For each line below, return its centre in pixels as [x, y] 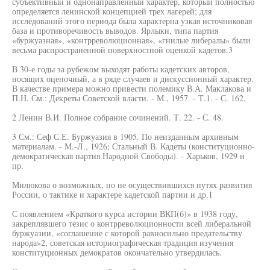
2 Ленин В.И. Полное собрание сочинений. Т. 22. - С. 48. [118, 117]
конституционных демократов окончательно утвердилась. [117, 252]
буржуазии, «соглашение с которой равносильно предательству [127, 233]
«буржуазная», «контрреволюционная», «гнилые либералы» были [131, 40]
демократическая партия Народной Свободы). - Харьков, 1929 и [128, 156]
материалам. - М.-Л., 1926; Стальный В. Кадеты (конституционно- [133, 146]
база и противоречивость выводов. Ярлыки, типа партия [115, 30]
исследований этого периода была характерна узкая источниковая [132, 21]
